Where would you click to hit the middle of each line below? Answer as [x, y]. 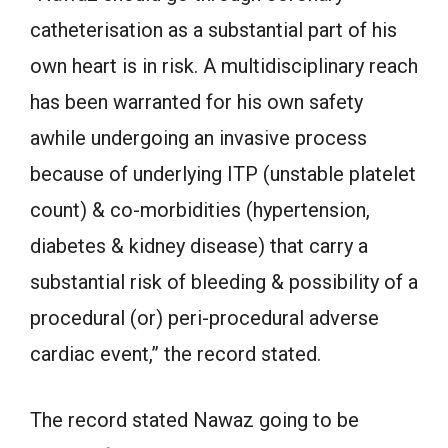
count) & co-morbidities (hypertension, [200, 210]
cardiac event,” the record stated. [175, 354]
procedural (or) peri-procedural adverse [204, 318]
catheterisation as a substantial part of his [213, 30]
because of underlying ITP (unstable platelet [223, 174]
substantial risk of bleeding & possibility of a [224, 282]
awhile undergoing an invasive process [198, 138]
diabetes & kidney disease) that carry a [199, 246]
